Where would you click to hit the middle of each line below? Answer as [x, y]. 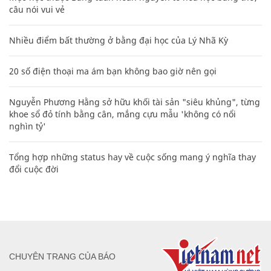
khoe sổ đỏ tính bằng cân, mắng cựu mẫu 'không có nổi [122, 114]
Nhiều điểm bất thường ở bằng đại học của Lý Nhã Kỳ [119, 40]
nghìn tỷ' [28, 126]
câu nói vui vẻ [37, 9]
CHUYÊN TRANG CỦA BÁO [62, 257]
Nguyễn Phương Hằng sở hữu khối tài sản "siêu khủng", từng [135, 102]
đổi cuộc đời [34, 169]
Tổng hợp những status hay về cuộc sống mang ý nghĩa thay [132, 157]
